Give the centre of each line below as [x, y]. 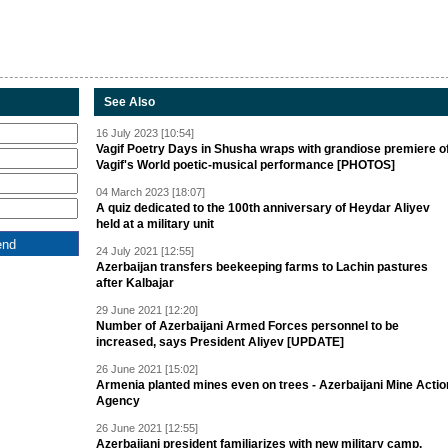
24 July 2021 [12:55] [145, 251]
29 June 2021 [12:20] [147, 310]
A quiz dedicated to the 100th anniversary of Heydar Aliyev [263, 208]
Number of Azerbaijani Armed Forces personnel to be [247, 326]
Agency [118, 401]
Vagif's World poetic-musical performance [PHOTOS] [245, 165]
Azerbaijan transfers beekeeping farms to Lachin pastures [262, 267]
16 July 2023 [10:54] [145, 133]
